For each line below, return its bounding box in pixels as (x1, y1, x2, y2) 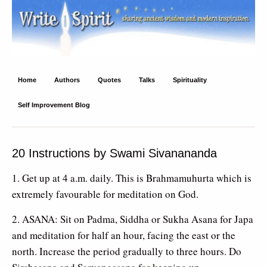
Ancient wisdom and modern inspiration (12, 30, 147, 39)
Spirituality (173, 76, 207, 83)
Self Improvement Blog (18, 101, 90, 108)
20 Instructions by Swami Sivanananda (12, 146, 217, 160)
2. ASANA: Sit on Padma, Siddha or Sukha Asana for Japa (12, 212, 253, 226)
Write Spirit (12, 10, 82, 26)
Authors (54, 76, 80, 83)
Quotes (98, 76, 121, 83)
